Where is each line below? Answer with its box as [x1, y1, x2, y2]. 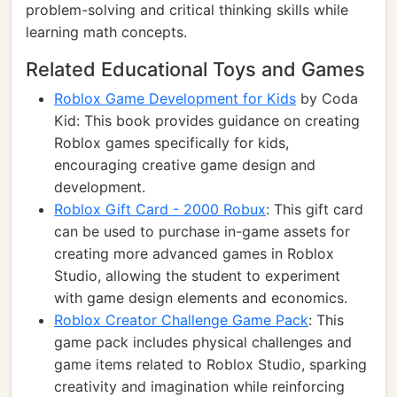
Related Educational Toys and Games [26, 58, 365, 81]
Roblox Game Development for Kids [54, 90, 296, 107]
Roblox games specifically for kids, [54, 134, 289, 152]
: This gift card [266, 200, 363, 218]
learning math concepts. [26, 23, 187, 41]
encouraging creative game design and [54, 156, 315, 174]
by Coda [296, 90, 358, 107]
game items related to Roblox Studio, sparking [54, 355, 367, 373]
